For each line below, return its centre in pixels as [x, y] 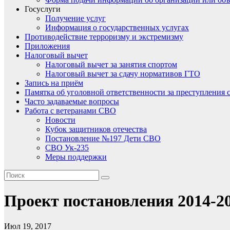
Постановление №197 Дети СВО [103, 138]
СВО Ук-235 [67, 148]
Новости [60, 120]
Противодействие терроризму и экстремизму [104, 37]
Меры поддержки [76, 157]
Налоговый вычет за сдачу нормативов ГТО [123, 74]
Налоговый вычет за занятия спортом [111, 64]
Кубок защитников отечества [96, 129]
